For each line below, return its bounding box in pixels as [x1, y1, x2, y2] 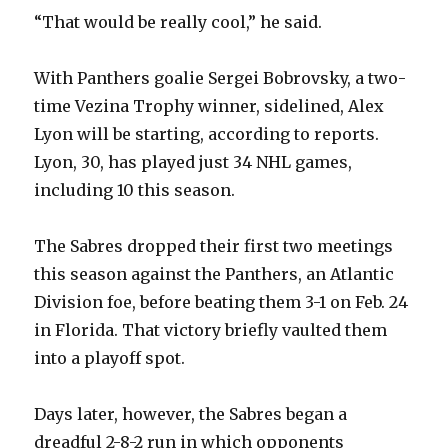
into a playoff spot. [34, 348, 186, 369]
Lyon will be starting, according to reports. [34, 124, 380, 145]
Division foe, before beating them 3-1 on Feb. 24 [34, 292, 409, 313]
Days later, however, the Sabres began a [34, 404, 348, 425]
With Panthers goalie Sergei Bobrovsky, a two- [34, 68, 407, 89]
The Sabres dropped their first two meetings [34, 236, 394, 257]
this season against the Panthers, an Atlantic [34, 264, 395, 285]
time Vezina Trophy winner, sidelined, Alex [34, 96, 385, 117]
